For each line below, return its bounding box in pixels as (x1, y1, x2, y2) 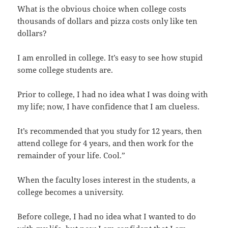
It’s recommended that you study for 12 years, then (17, 125, 203, 136)
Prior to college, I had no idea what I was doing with (17, 89, 209, 99)
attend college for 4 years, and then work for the (17, 137, 194, 148)
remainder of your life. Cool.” (17, 150, 126, 160)
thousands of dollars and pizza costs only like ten (17, 15, 198, 26)
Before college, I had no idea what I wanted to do (17, 211, 196, 221)
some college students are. (17, 64, 113, 75)
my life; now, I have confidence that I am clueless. (17, 101, 200, 111)
